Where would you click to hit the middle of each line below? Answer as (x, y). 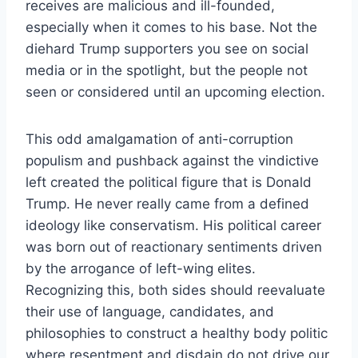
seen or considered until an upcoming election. (175, 91)
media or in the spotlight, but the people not (167, 70)
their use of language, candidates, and (150, 311)
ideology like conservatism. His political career (173, 225)
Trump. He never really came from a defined (167, 203)
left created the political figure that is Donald (169, 182)
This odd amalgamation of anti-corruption (159, 139)
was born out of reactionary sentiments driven (174, 247)
